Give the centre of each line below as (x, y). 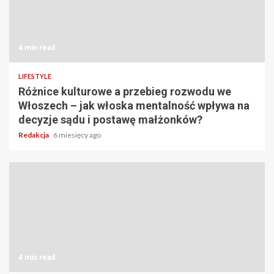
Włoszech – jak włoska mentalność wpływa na (134, 105)
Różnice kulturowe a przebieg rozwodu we (125, 91)
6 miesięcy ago (77, 135)
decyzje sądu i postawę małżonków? (110, 119)
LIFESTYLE (35, 76)
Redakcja (34, 135)
